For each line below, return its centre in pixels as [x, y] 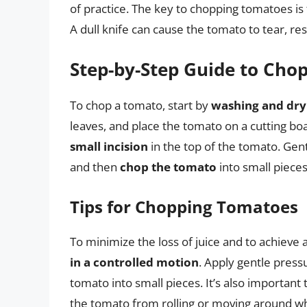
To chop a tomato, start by [140, 106]
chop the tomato [168, 167]
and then [95, 167]
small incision [109, 147]
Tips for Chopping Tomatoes [184, 206]
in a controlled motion [134, 262]
